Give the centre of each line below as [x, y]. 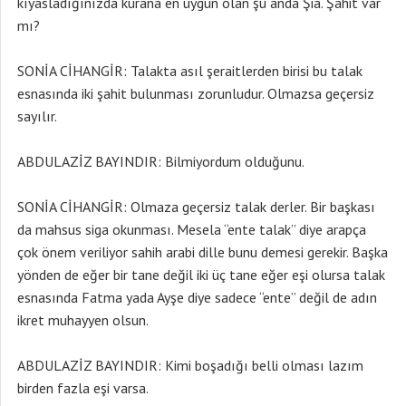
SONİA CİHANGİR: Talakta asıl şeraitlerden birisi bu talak [190, 71]
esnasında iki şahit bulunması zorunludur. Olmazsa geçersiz [196, 93]
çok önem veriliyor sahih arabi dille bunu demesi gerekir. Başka [203, 252]
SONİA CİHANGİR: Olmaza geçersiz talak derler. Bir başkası [196, 207]
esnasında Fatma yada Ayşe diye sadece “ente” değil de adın [197, 297]
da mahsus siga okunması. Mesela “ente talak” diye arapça [192, 229]
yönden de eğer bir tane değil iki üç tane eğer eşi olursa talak [201, 275]
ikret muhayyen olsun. [83, 320]
